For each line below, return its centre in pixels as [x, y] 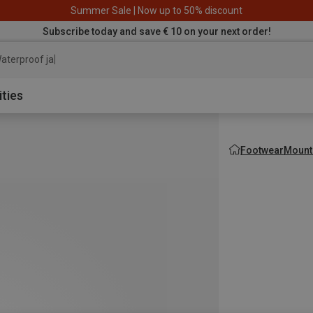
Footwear [262, 150]
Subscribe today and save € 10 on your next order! [156, 31]
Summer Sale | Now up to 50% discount [156, 10]
